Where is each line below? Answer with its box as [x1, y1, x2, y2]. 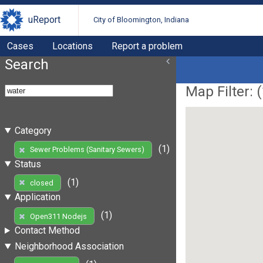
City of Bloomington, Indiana [93, 15, 190, 25]
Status [14, 158, 41, 170]
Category [14, 124, 52, 136]
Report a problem [112, 40, 183, 52]
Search [5, 56, 49, 73]
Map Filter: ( [186, 83, 262, 100]
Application [14, 191, 60, 203]
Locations [52, 40, 93, 52]
